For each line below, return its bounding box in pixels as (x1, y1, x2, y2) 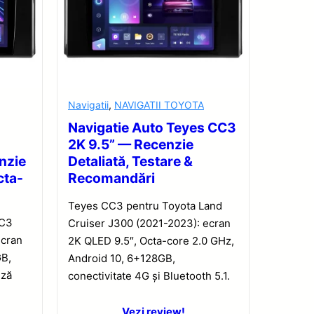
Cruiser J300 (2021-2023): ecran (68, 217, 231, 231)
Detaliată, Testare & (68, 153, 193, 170)
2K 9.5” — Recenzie (68, 136, 193, 153)
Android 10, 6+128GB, (68, 252, 175, 266)
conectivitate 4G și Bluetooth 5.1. (68, 269, 230, 283)
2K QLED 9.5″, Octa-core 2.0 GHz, (68, 234, 234, 248)
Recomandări (68, 170, 155, 187)
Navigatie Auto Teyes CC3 (68, 119, 236, 137)
